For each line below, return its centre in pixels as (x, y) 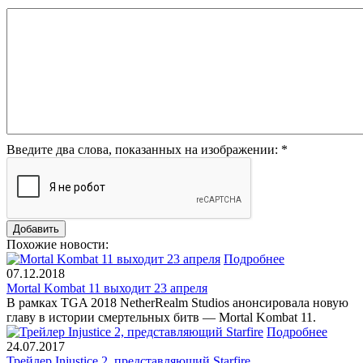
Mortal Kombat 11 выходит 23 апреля (107, 288)
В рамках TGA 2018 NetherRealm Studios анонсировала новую (177, 302)
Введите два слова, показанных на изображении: (144, 149)
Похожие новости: (58, 244)
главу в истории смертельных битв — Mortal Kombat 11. (161, 317)
